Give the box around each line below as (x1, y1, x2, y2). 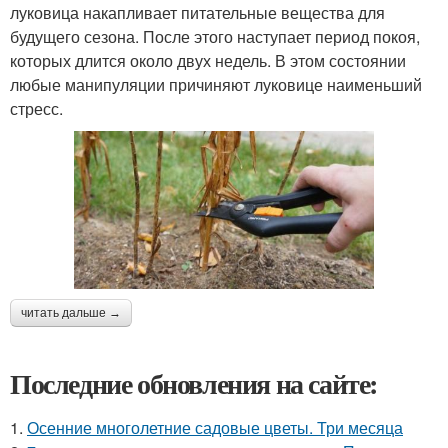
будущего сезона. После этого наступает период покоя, (10, 25, 420, 49)
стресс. (10, 97, 63, 121)
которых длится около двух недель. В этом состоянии (10, 49, 406, 73)
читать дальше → (21, 306, 121, 321)
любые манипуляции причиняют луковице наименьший (10, 73, 422, 97)
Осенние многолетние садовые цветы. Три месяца (27, 416, 403, 440)
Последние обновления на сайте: (10, 363, 378, 405)
